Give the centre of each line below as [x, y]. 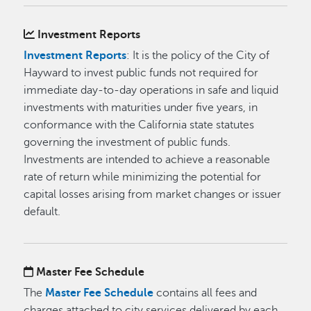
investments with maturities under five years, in [141, 108]
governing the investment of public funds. [127, 142]
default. [42, 212]
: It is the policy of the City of [198, 56]
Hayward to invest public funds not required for [141, 73]
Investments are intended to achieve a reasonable [147, 160]
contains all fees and [207, 293]
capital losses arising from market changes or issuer [153, 194]
